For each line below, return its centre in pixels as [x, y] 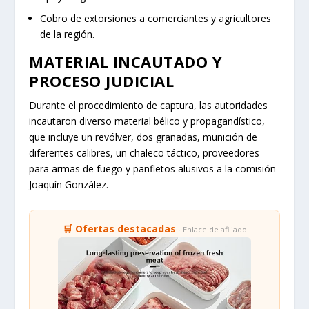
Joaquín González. [69, 185]
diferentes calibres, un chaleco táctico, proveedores [144, 153]
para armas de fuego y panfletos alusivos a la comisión [153, 169]
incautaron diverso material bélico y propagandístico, [147, 121]
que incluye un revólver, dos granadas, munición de [143, 137]
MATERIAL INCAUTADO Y [126, 62]
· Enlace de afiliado [212, 230]
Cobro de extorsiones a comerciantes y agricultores [156, 19]
